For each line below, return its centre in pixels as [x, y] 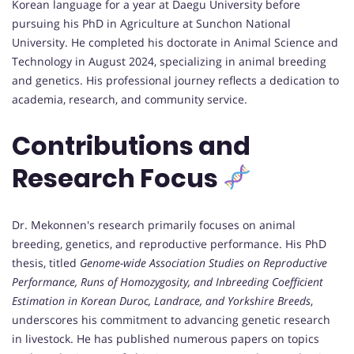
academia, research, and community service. [130, 99]
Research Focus [117, 179]
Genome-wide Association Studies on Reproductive [203, 262]
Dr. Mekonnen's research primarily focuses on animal [154, 224]
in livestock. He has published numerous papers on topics [166, 338]
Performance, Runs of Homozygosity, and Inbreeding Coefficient [168, 281]
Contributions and [131, 146]
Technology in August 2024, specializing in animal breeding [169, 61]
